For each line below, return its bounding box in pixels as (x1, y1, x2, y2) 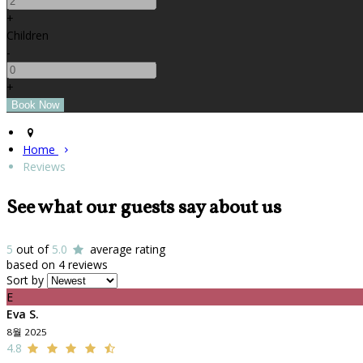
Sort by (6, 271, 44, 288)
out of (13, 241, 52, 257)
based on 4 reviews (6, 256, 108, 272)
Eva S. (6, 305, 39, 322)
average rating (86, 241, 165, 257)
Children (6, 27, 49, 43)
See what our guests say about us (6, 194, 281, 222)
